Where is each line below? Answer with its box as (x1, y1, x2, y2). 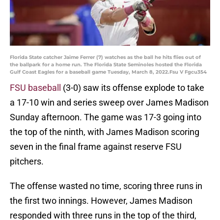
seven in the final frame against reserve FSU (10, 141, 182, 152)
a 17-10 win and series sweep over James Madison (10, 97, 209, 108)
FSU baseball (10, 82, 61, 93)
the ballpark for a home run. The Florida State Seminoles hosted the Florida (10, 61, 202, 68)
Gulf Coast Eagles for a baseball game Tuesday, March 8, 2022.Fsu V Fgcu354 (10, 69, 207, 76)
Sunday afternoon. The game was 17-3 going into (10, 112, 201, 123)
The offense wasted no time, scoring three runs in (10, 181, 202, 192)
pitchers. (10, 156, 44, 167)
